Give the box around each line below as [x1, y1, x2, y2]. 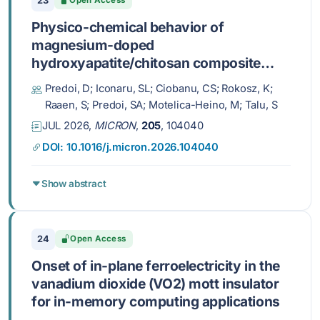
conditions [31, 89, 99, 107]
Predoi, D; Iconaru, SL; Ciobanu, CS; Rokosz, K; [44, 81, 273, 95]
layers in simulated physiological [31, 71, 241, 89]
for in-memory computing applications [31, 292, 280, 310]
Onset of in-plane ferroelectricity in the [31, 256, 280, 274]
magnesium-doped [31, 36, 154, 54]
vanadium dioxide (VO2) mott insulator [31, 274, 279, 292]
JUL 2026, [41, 119, 95, 133]
